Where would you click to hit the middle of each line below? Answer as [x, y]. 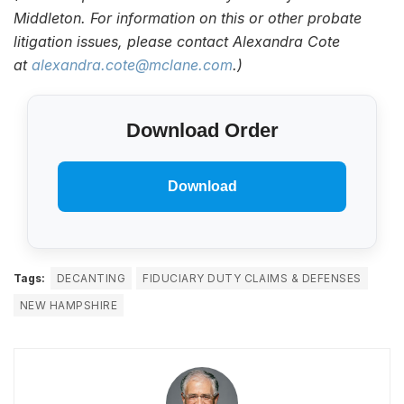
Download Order [202, 130]
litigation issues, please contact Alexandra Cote [177, 41]
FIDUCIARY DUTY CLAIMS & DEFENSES [252, 278]
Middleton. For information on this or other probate [188, 18]
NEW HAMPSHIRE [69, 305]
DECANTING [92, 278]
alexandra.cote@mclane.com [132, 65]
